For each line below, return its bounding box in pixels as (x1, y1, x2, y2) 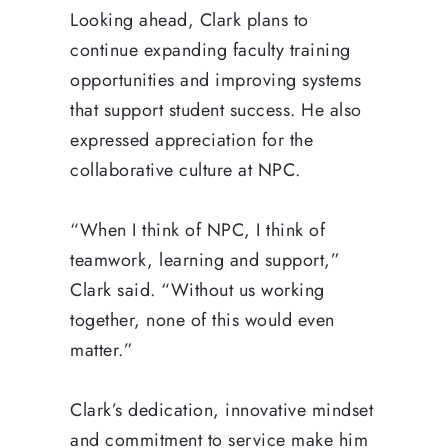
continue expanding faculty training (70, 36, 351, 63)
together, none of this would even (70, 306, 335, 333)
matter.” (70, 336, 133, 363)
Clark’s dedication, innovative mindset (70, 396, 373, 423)
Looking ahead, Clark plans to (70, 6, 309, 33)
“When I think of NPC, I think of (70, 216, 325, 243)
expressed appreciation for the (70, 126, 313, 153)
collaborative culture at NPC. (70, 156, 301, 183)
